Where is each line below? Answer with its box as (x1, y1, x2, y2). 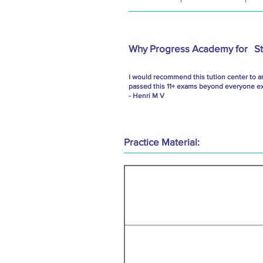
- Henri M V (129, 92, 164, 100)
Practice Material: (124, 136, 200, 148)
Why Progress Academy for (129, 43, 250, 55)
